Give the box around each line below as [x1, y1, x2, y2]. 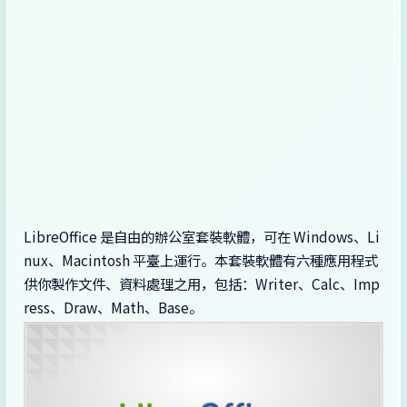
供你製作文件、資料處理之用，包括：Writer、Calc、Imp [24, 273, 380, 293]
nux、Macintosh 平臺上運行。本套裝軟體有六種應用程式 [24, 249, 378, 270]
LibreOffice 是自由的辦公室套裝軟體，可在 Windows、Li [24, 225, 380, 246]
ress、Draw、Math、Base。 [24, 296, 203, 317]
